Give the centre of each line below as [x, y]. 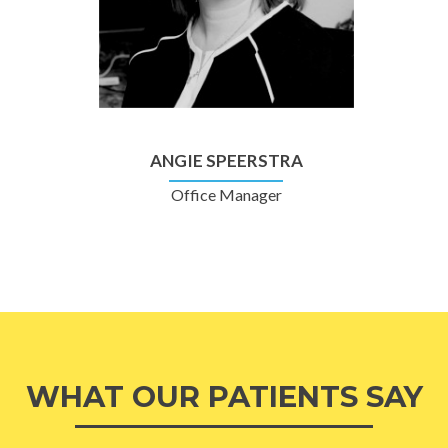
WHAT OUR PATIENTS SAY [224, 397]
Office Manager [226, 195]
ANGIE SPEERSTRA [226, 161]
